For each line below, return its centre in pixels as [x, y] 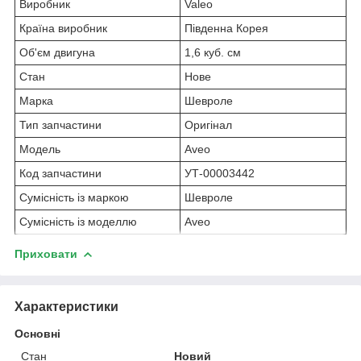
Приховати [46, 253]
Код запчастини [60, 173]
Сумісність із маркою [74, 197]
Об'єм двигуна [57, 52]
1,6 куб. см [213, 52]
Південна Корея [226, 28]
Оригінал [208, 124]
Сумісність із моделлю [78, 221]
